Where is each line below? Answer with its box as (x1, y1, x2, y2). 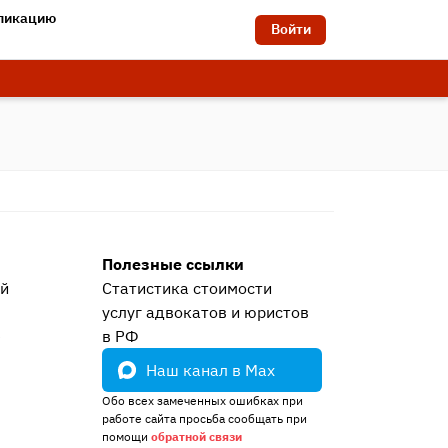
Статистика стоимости (101, 278, 272, 298)
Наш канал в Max (145, 360, 275, 380)
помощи (101, 429, 151, 444)
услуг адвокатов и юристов (101, 302, 309, 322)
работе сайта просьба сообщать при (101, 411, 307, 426)
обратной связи (150, 429, 242, 444)
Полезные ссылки (101, 254, 244, 274)
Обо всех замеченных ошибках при (101, 393, 303, 408)
